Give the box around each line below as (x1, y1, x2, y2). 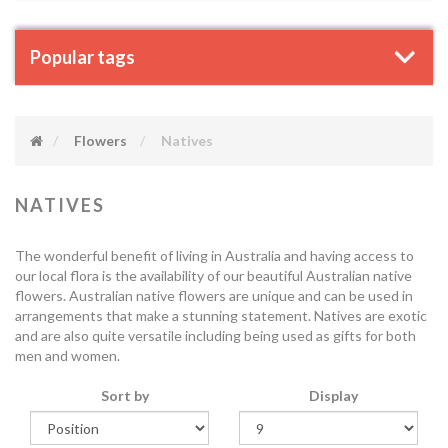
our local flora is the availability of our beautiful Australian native (15, 267, 412, 284)
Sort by (100, 387, 149, 404)
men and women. (15, 347, 120, 364)
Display (309, 387, 358, 404)
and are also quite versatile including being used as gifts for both (15, 327, 416, 344)
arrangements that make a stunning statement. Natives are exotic (15, 307, 427, 324)
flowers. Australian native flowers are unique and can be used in (15, 287, 413, 304)
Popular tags (30, 46, 135, 68)
